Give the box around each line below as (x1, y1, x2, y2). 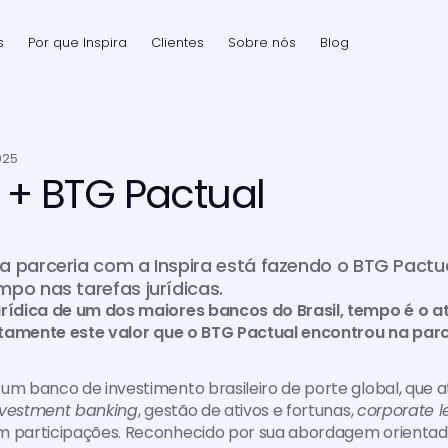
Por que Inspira (27, 32, 127, 52)
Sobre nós (227, 32, 296, 52)
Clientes (150, 32, 204, 52)
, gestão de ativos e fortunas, (137, 399, 357, 422)
